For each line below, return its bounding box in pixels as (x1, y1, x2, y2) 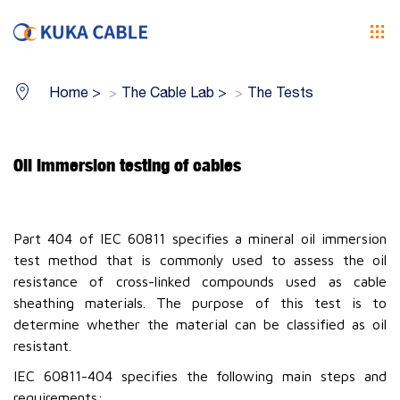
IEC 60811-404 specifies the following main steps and (13, 368, 387, 385)
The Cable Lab (121, 84, 214, 101)
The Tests (247, 84, 313, 101)
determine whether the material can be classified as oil (13, 316, 387, 333)
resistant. (13, 337, 71, 354)
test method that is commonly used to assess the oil (13, 252, 387, 269)
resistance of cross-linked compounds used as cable (13, 273, 387, 290)
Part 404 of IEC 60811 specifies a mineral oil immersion (13, 230, 387, 247)
